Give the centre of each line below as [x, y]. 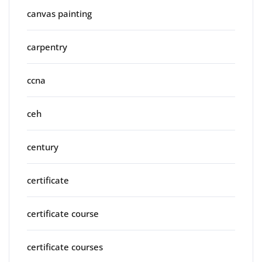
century [43, 146]
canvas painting [59, 13]
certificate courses [65, 247]
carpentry [47, 46]
